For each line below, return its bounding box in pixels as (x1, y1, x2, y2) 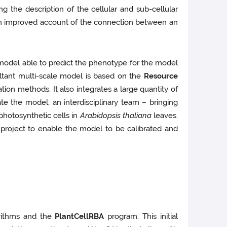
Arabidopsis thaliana (80, 111, 154, 121)
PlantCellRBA (55, 212, 108, 221)
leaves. (153, 111, 178, 121)
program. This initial (107, 212, 178, 221)
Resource (143, 71, 178, 81)
